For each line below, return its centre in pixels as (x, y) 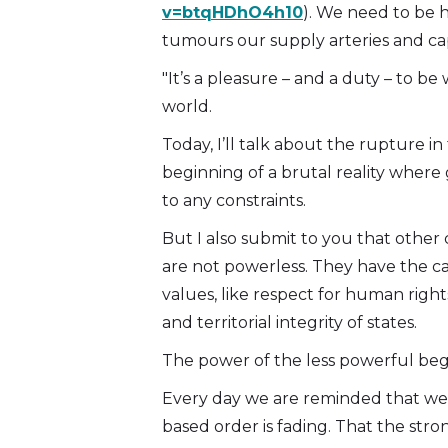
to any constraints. (234, 201)
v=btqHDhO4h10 (232, 13)
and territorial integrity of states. (289, 323)
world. (187, 107)
